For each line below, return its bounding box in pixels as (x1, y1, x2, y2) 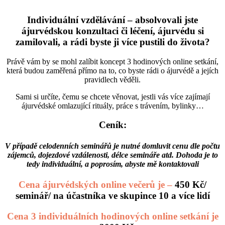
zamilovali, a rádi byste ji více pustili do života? (15, 36, 210, 47)
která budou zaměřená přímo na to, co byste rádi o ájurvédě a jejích (7, 66, 218, 75)
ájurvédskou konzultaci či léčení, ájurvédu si (21, 25, 204, 36)
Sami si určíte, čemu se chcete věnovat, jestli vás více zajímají (15, 92, 210, 101)
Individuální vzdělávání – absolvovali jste (27, 14, 198, 25)
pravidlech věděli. (84, 75, 141, 84)
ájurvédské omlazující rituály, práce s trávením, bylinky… (21, 101, 204, 110)
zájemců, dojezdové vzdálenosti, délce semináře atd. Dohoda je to (7, 150, 218, 159)
